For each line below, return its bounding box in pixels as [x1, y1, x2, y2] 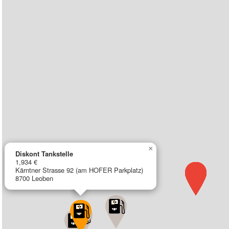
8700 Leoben [15, 173, 54, 183]
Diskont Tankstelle [15, 149, 74, 158]
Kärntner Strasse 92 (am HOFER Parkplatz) [15, 165, 144, 175]
